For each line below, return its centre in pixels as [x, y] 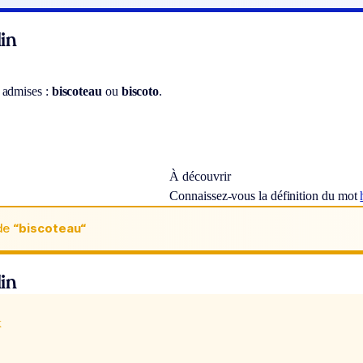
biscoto [140, 91]
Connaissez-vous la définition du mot [265, 195]
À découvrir [200, 176]
